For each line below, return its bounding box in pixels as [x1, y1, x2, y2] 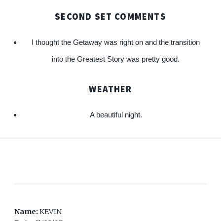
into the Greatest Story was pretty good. [52, 55, 180, 64]
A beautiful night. [89, 110, 142, 119]
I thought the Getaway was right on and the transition [32, 38, 200, 47]
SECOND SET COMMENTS [55, 11, 166, 23]
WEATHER [89, 83, 132, 95]
